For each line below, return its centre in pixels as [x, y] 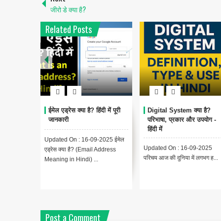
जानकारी [58, 120]
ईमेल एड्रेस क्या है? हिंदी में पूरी [84, 110]
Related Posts [69, 29]
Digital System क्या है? [179, 110]
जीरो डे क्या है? [68, 9]
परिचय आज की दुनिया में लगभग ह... [181, 158]
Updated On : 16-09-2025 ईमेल [84, 140]
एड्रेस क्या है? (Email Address [80, 150]
